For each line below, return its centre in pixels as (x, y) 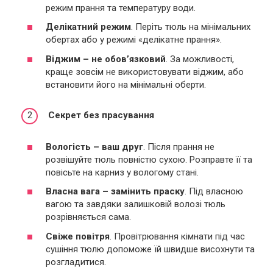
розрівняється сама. (88, 217)
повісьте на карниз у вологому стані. (122, 172)
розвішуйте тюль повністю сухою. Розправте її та (149, 159)
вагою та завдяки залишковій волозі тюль (136, 204)
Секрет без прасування (100, 115)
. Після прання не (179, 147)
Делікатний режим (88, 27)
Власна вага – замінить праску (115, 192)
